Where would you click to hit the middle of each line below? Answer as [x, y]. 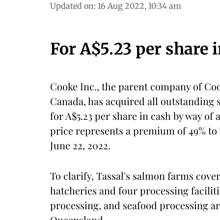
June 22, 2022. [80, 145]
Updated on [72, 6]
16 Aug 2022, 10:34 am [139, 6]
